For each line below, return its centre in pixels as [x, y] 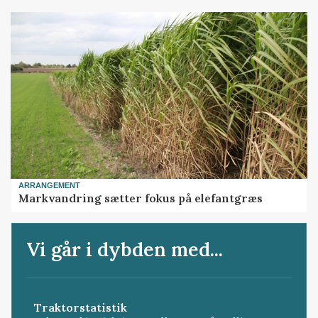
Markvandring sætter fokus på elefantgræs [141, 198]
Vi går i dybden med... [125, 250]
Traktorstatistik [80, 307]
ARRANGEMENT [50, 185]
